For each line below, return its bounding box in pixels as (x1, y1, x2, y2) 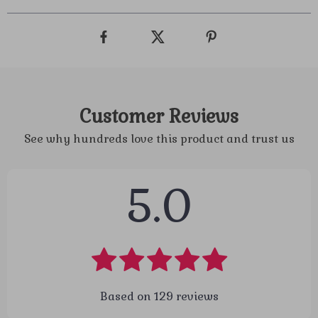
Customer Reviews (79, 104, 238, 128)
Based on (99, 289, 154, 304)
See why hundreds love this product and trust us (23, 131, 295, 146)
